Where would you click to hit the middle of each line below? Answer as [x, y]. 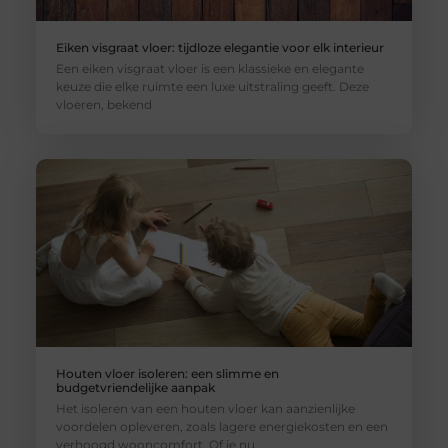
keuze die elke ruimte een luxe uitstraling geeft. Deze [212, 87]
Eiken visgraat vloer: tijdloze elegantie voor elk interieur [219, 48]
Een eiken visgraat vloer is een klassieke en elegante [209, 69]
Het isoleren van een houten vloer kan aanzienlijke [205, 409]
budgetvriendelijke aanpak [135, 388]
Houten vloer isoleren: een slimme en [167, 374]
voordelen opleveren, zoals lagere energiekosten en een [221, 427]
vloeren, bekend [103, 105]
